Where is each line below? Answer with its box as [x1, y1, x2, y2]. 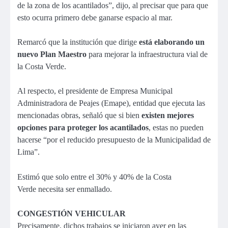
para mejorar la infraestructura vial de [87, 50, 208, 59]
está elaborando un [139, 38, 205, 47]
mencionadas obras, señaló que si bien [17, 111, 141, 120]
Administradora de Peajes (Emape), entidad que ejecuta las [17, 99, 205, 108]
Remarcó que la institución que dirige [17, 38, 139, 47]
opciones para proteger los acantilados [17, 123, 149, 132]
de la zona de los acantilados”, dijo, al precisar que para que [17, 1, 208, 10]
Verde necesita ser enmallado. [17, 184, 112, 193]
